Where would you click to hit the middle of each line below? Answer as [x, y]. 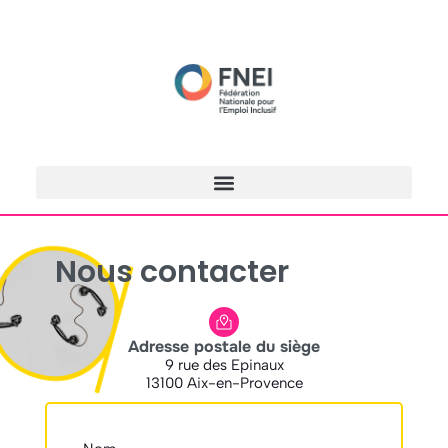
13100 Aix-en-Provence [224, 383]
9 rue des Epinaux [224, 365]
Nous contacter [171, 272]
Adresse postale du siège [224, 347]
